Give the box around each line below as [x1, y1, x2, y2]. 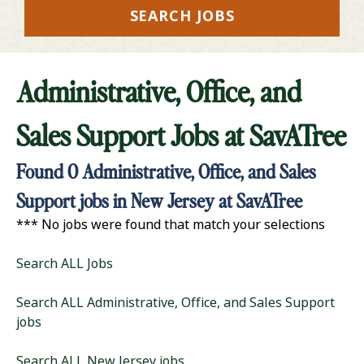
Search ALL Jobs [16, 253, 113, 273]
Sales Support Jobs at [16, 115, 249, 154]
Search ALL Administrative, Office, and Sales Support [16, 292, 335, 312]
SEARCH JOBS [129, 5, 235, 27]
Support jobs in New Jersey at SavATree [16, 187, 302, 213]
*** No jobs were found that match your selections [16, 214, 325, 234]
